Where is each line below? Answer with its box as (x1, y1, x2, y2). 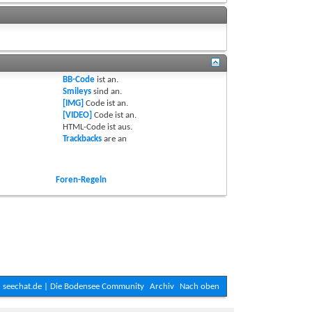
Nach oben (180, 282, 219, 292)
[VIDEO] (63, 111, 93, 120)
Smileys (63, 87, 92, 97)
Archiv (150, 282, 174, 292)
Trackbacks (63, 134, 102, 144)
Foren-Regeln (56, 175, 107, 185)
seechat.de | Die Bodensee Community (3, 282, 144, 292)
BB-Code (63, 75, 95, 85)
